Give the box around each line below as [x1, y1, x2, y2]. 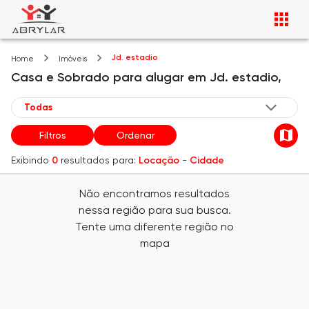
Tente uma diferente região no [75, 220, 234, 233]
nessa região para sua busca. [78, 203, 231, 217]
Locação [139, 154, 179, 166]
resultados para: [61, 154, 136, 166]
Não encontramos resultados [79, 187, 230, 200]
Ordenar [116, 130, 154, 141]
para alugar [113, 69, 184, 85]
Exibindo [11, 154, 49, 166]
